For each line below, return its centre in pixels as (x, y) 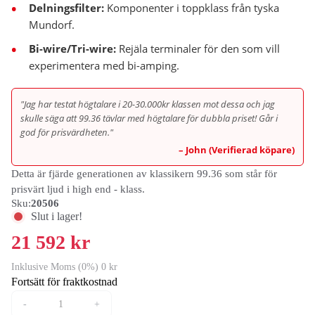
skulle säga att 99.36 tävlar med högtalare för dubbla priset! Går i (149, 118)
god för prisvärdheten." (67, 132)
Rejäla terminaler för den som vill (198, 49)
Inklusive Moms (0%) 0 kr (64, 267)
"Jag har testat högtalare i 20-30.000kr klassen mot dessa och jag (148, 104)
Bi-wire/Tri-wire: (72, 49)
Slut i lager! (57, 216)
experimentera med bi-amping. (104, 65)
